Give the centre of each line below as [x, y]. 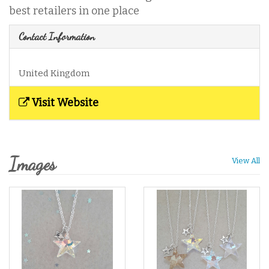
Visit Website [64, 103]
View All [246, 161]
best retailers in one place [74, 11]
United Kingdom [54, 73]
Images [32, 164]
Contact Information [57, 36]
